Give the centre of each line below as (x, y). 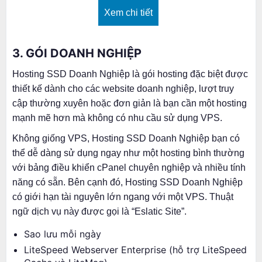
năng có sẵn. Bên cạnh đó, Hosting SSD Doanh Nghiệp (127, 182)
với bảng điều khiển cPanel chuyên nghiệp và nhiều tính (129, 168)
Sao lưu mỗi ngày (63, 234)
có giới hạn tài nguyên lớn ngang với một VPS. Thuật (123, 197)
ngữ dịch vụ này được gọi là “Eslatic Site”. (99, 212)
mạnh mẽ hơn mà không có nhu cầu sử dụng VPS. (117, 118)
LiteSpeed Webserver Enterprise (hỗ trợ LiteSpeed (135, 250)
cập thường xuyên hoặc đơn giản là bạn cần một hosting (130, 104)
